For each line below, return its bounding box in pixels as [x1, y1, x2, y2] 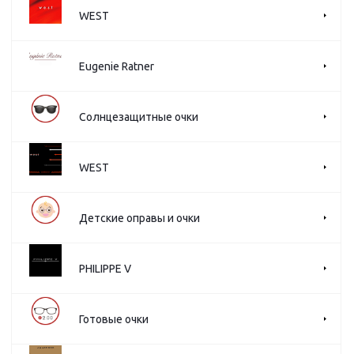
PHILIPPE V [79, 262, 131, 275]
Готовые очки [79, 312, 149, 326]
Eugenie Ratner [79, 59, 154, 73]
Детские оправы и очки [79, 211, 200, 224]
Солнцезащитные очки [79, 110, 198, 123]
